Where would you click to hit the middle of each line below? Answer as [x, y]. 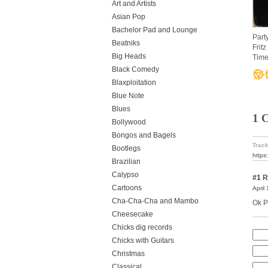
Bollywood [129, 122]
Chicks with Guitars [143, 240]
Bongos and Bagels [144, 135]
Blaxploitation [134, 83]
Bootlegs [126, 148]
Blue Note [128, 96]
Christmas [128, 254]
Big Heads [129, 56]
